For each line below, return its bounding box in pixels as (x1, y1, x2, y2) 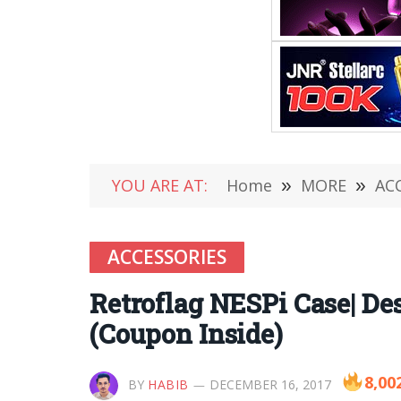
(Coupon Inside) (90, 317, 283, 351)
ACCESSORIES (107, 244, 226, 269)
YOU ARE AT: (112, 175, 208, 196)
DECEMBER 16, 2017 (209, 376, 331, 393)
